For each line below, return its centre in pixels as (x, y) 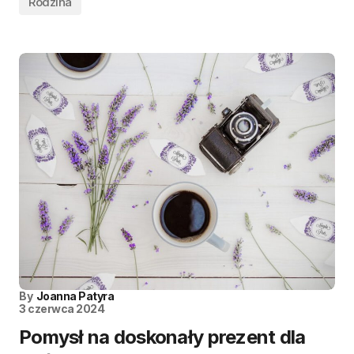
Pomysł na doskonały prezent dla (162, 337)
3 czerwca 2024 (62, 309)
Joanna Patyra (75, 296)
